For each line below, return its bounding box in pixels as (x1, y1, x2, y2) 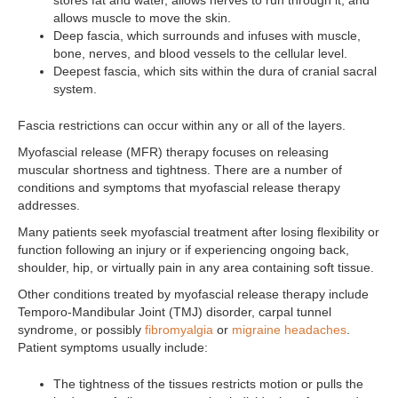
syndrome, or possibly (18, 322, 145, 338)
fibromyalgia (145, 322, 213, 338)
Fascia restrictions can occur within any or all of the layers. (18, 118, 346, 133)
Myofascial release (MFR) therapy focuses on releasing (18, 145, 329, 160)
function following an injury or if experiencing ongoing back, (18, 243, 349, 258)
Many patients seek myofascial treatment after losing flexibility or (18, 225, 379, 240)
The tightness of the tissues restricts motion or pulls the (53, 377, 363, 392)
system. (53, 82, 97, 97)
